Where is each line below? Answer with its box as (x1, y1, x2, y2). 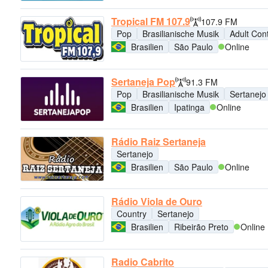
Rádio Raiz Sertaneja (111, 135, 206, 149)
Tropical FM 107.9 (111, 14, 190, 29)
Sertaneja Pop (111, 74, 175, 89)
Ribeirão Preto (174, 221, 229, 233)
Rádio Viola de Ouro (111, 194, 202, 209)
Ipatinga (174, 100, 205, 113)
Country (117, 208, 147, 220)
